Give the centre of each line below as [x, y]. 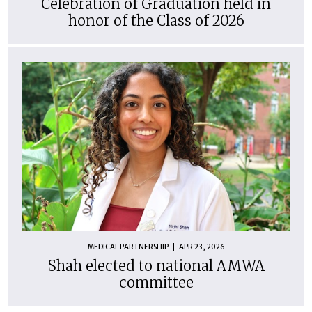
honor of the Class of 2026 [156, 20]
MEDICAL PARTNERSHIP [128, 247]
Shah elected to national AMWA [156, 265]
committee [156, 282]
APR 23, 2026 [202, 247]
